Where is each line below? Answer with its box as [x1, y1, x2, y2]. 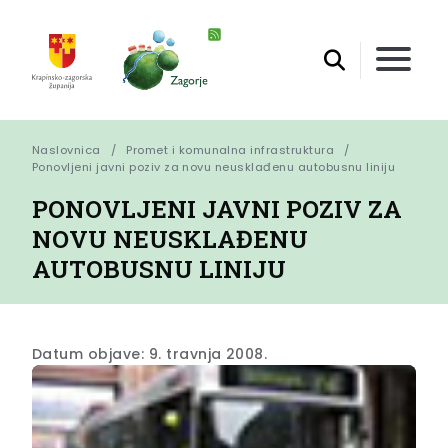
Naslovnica [32, 142, 101, 159]
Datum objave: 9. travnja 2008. [32, 344, 268, 365]
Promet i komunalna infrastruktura [126, 142, 335, 159]
